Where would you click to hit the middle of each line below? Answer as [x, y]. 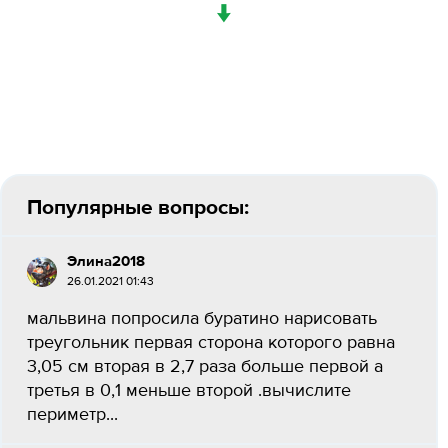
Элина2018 [106, 261]
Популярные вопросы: [138, 207]
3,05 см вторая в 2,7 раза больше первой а [205, 367]
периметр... [72, 415]
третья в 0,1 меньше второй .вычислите [189, 391]
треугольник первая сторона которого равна [211, 343]
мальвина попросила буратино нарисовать [202, 319]
